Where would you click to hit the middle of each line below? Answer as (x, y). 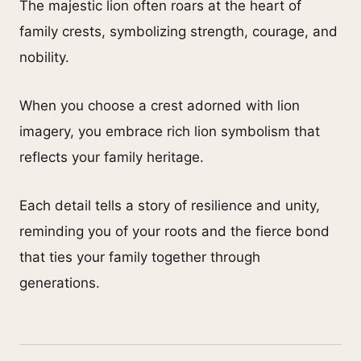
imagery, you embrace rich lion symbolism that (170, 131)
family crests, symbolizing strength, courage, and (178, 31)
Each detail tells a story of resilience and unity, (170, 205)
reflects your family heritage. (112, 157)
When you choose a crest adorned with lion (160, 105)
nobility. (44, 57)
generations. (60, 282)
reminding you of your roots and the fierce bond (174, 231)
